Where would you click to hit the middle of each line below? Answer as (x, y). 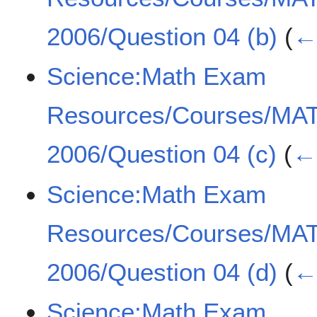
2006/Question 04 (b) (162, 36)
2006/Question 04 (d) (162, 272)
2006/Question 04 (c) (162, 154)
